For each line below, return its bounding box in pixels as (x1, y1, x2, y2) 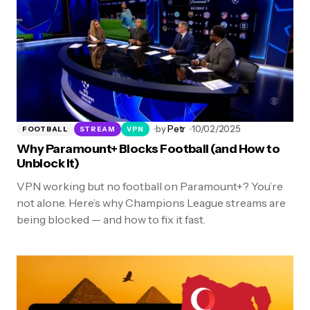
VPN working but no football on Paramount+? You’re (17, 179, 283, 194)
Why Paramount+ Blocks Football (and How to (17, 141, 280, 157)
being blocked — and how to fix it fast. (17, 212, 206, 227)
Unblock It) (17, 156, 80, 172)
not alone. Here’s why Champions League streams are (17, 196, 286, 210)
